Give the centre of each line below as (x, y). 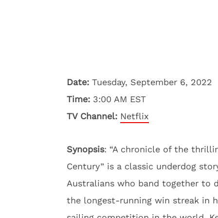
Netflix (135, 116)
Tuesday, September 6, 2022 (151, 82)
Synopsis (85, 149)
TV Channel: (93, 116)
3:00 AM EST (118, 99)
